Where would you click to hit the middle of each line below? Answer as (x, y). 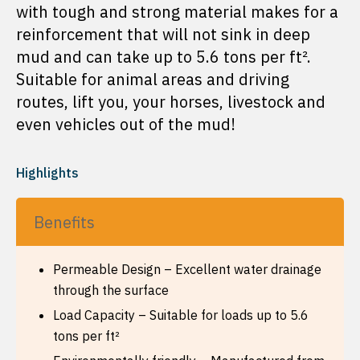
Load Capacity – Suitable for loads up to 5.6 (181, 315)
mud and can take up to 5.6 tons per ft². (164, 57)
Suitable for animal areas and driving (153, 79)
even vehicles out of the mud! (126, 124)
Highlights (47, 173)
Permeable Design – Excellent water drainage (187, 269)
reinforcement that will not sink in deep (163, 34)
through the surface (111, 290)
